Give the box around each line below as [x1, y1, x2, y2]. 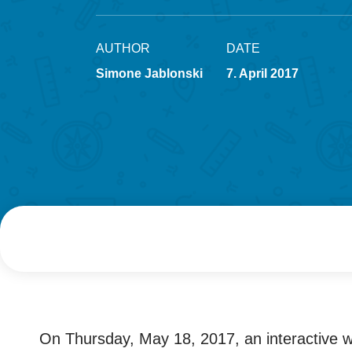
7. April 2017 [226, 67, 299, 81]
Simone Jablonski [96, 67, 203, 81]
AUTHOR [96, 42, 150, 56]
